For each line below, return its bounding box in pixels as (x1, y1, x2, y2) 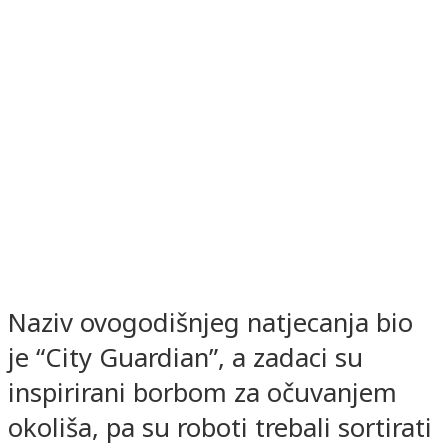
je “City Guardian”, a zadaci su (8, 339, 363, 375)
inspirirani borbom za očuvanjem (8, 374, 397, 410)
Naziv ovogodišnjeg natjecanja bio (8, 304, 420, 340)
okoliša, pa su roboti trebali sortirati (8, 409, 432, 445)
